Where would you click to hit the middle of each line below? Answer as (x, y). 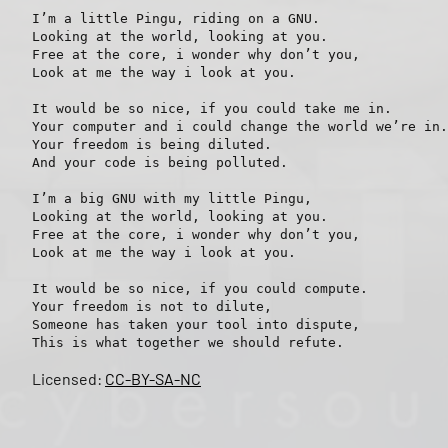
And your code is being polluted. (160, 163)
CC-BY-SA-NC (153, 379)
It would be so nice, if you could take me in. (212, 109)
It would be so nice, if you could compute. (200, 289)
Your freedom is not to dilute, (152, 307)
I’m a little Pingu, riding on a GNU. (176, 19)
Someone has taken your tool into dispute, (196, 325)
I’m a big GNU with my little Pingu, (172, 199)
